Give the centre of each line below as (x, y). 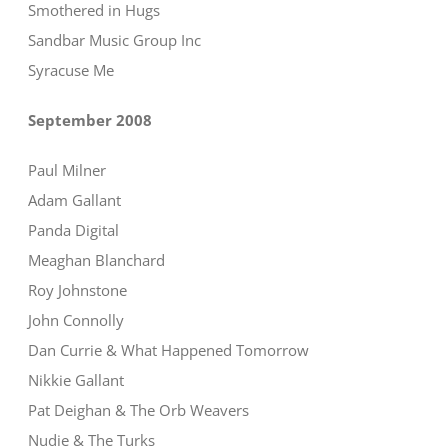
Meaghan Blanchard (97, 260)
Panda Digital (74, 230)
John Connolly (76, 320)
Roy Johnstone (78, 290)
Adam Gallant (75, 200)
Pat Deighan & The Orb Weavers (139, 410)
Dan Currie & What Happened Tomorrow (169, 350)
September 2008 (90, 120)
